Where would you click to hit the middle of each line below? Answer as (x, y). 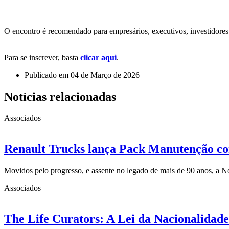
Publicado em (47, 75)
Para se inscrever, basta (42, 57)
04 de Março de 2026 (105, 75)
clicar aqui (98, 57)
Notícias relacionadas (60, 96)
